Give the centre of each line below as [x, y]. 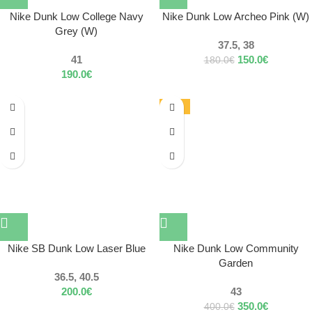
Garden [236, 263]
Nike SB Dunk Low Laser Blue [76, 249]
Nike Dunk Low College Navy [76, 17]
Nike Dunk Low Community [236, 249]
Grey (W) [76, 31]
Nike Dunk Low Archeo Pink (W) [236, 17]
